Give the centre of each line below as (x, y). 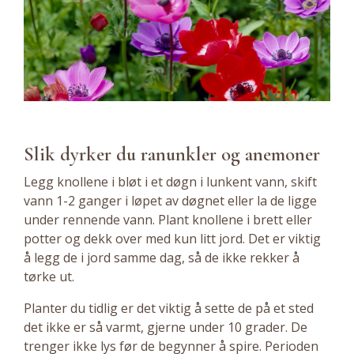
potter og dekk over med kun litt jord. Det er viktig (172, 239)
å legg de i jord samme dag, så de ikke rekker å (162, 258)
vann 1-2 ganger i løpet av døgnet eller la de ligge (170, 201)
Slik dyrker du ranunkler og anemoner (172, 154)
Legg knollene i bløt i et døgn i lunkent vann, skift (170, 182)
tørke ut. (49, 277)
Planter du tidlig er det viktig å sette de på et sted (169, 309)
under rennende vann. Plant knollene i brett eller (168, 220)
